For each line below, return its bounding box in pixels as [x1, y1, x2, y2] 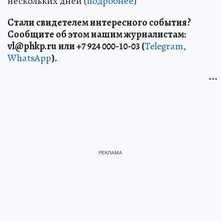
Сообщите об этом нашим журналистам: [7, 27, 186, 41]
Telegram [145, 39, 183, 53]
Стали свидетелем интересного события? [7, 15, 191, 29]
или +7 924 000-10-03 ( [58, 39, 145, 53]
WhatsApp [7, 51, 51, 65]
